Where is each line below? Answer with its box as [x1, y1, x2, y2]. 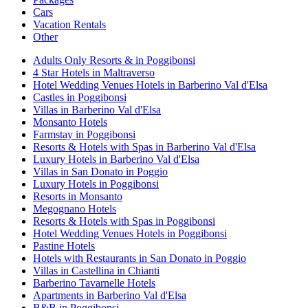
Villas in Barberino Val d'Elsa [33, 103, 161, 115]
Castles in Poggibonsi [33, 91, 126, 103]
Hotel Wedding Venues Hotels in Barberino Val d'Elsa [33, 78, 267, 91]
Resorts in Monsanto [33, 190, 122, 202]
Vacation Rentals [33, 18, 106, 30]
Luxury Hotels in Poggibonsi [33, 177, 159, 190]
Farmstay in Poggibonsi [33, 128, 135, 140]
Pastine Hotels [33, 239, 95, 252]
